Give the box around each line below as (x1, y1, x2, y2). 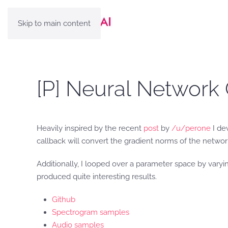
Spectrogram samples (52, 208, 129, 217)
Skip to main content (18, 19, 91, 28)
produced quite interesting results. (37, 172, 157, 181)
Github (52, 195, 75, 204)
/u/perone (172, 124, 211, 133)
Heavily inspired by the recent (37, 124, 144, 133)
